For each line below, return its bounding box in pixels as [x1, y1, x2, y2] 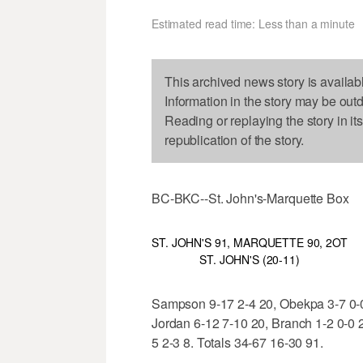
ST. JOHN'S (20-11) [199, 251, 300, 268]
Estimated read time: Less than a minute [152, 15, 355, 32]
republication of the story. [164, 130, 305, 150]
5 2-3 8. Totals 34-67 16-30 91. [152, 333, 323, 352]
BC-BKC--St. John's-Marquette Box [152, 189, 349, 208]
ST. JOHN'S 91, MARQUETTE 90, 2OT [152, 234, 348, 251]
